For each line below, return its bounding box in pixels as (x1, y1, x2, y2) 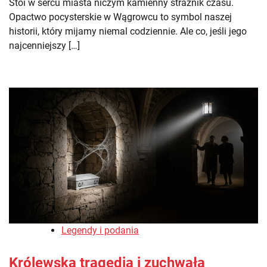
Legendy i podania (61, 224, 139, 236)
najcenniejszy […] (9, 39, 80, 51)
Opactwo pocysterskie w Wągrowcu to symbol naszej (9, 11, 232, 23)
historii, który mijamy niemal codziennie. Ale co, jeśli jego (9, 25, 247, 37)
